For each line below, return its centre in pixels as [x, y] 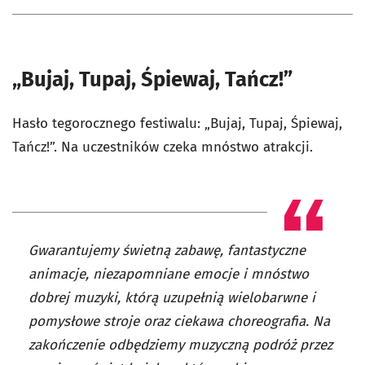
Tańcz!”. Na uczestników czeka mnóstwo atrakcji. [163, 147]
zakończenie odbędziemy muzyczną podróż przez [180, 345]
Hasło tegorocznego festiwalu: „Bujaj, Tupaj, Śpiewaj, [177, 123]
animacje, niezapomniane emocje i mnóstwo [169, 274]
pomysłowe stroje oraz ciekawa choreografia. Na [179, 321]
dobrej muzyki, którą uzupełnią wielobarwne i [172, 298]
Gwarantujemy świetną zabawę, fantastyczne [167, 251]
